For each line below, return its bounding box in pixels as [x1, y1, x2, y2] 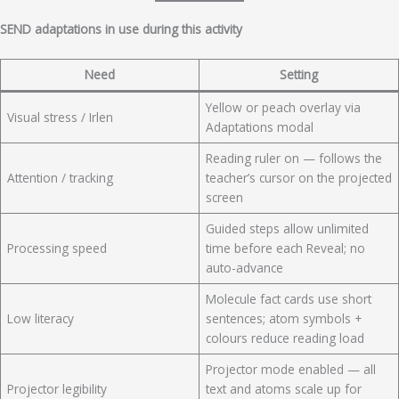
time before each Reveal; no [205, 240, 365, 257]
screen [205, 189, 243, 207]
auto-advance [205, 259, 283, 277]
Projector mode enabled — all [205, 361, 376, 379]
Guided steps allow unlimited [205, 220, 369, 238]
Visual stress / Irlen [6, 109, 113, 126]
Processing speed [6, 240, 107, 257]
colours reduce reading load [205, 330, 364, 347]
